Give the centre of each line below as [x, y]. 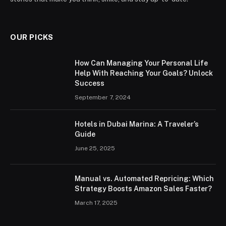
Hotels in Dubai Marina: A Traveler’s [137, 124]
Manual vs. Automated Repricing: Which [144, 178]
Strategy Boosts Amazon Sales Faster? [143, 188]
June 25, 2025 [95, 148]
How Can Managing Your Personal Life [141, 63]
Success [90, 83]
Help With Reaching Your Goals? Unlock [144, 73]
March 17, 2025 [96, 203]
